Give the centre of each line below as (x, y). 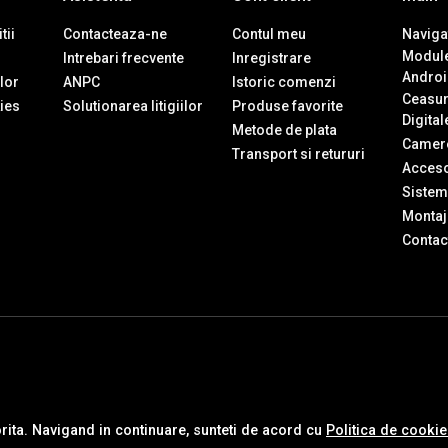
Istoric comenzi (284, 82)
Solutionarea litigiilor (132, 106)
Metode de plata (284, 130)
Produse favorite (287, 106)
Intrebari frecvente (123, 58)
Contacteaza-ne (114, 34)
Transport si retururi (298, 154)
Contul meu (269, 34)
